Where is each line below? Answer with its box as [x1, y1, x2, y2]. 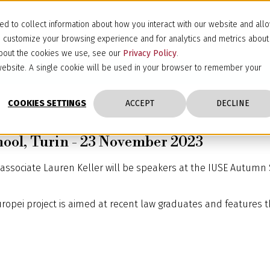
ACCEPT [125, 98, 154, 109]
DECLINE [216, 98, 250, 109]
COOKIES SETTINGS [8, 98, 86, 109]
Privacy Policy [123, 48, 177, 58]
